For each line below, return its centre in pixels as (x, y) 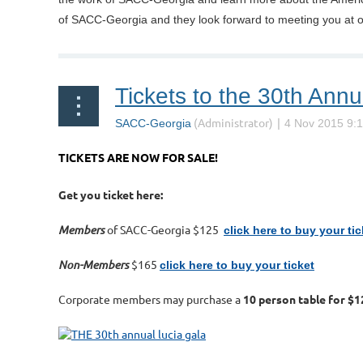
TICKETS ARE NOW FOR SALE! (138, 158)
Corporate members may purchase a (151, 299)
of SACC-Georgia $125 (163, 230)
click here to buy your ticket (237, 265)
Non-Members (94, 265)
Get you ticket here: (111, 195)
